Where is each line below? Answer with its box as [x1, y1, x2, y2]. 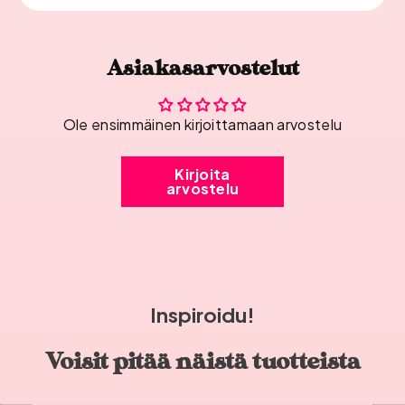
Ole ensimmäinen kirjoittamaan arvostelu [62, 115, 343, 135]
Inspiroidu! [150, 302, 255, 328]
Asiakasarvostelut [106, 55, 299, 84]
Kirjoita [174, 165, 231, 184]
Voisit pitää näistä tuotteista [44, 346, 361, 378]
